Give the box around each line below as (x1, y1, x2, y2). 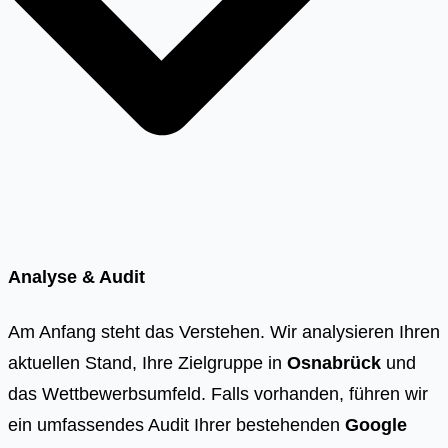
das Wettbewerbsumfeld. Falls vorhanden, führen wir (8, 383, 428, 405)
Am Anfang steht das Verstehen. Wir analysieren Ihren (8, 321, 440, 343)
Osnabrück (287, 352, 381, 374)
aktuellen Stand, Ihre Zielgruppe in (8, 352, 287, 374)
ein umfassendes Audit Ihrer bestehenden (8, 414, 345, 436)
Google (345, 414, 407, 436)
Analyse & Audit (8, 265, 145, 287)
